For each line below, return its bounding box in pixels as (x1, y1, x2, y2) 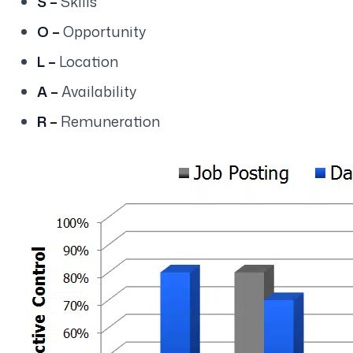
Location (58, 50, 118, 72)
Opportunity (62, 20, 146, 42)
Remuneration (60, 110, 160, 132)
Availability (61, 80, 136, 102)
